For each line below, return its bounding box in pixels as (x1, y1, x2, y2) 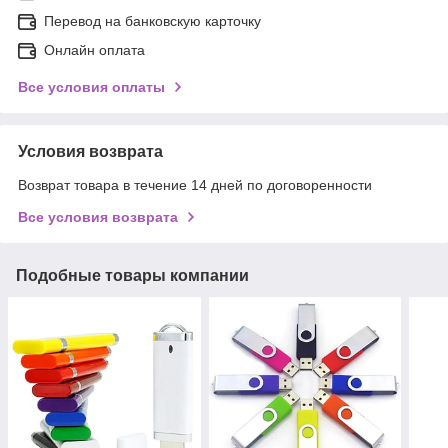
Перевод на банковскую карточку (44, 12, 261, 29)
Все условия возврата (18, 208, 178, 225)
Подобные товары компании (16, 266, 249, 284)
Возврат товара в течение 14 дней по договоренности (18, 176, 372, 193)
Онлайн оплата (44, 41, 145, 58)
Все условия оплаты (18, 78, 165, 95)
